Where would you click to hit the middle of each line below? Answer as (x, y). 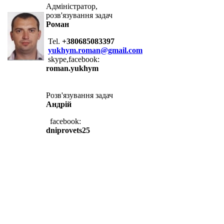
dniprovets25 (68, 130)
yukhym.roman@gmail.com (95, 50)
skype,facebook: (73, 59)
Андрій (59, 104)
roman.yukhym (72, 68)
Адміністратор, (72, 6)
